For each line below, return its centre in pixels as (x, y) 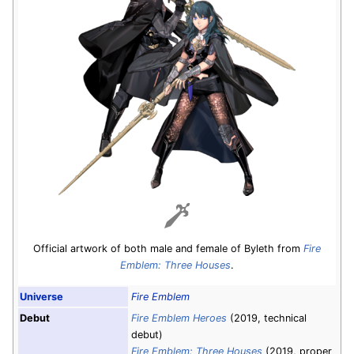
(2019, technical (267, 318)
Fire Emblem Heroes (179, 318)
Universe (41, 296)
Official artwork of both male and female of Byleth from (168, 249)
